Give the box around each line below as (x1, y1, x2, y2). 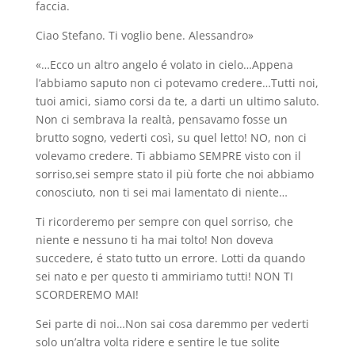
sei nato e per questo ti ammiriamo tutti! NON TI (35, 268, 293, 284)
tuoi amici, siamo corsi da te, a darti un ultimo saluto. (35, 93, 319, 109)
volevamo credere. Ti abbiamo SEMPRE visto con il (35, 147, 301, 163)
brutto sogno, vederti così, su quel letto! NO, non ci (35, 129, 307, 145)
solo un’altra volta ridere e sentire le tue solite (35, 334, 280, 349)
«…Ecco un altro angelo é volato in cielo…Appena (35, 56, 293, 72)
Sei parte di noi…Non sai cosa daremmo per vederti (35, 315, 309, 331)
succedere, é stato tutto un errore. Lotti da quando (35, 250, 305, 265)
